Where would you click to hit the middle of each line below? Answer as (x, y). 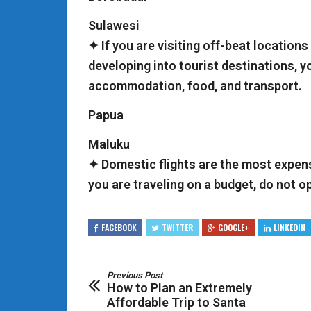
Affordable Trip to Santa (176, 302)
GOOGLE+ (234, 227)
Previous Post (135, 275)
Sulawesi (114, 25)
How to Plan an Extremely (179, 287)
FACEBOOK (119, 227)
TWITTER (177, 227)
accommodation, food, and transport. (195, 85)
